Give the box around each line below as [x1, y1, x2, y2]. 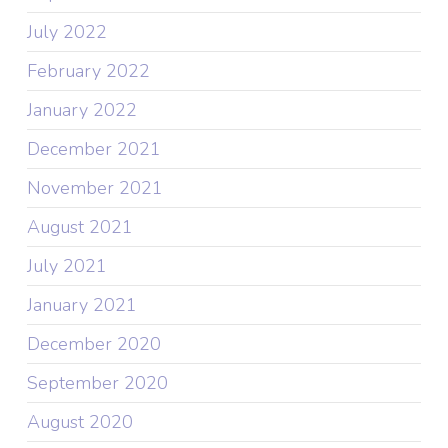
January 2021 [26, 293, 137, 318]
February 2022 [26, 59, 150, 84]
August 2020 [26, 410, 133, 435]
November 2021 [26, 176, 163, 201]
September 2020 [26, 371, 168, 396]
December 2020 [26, 332, 161, 357]
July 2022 [26, 20, 107, 45]
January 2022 [26, 98, 137, 123]
